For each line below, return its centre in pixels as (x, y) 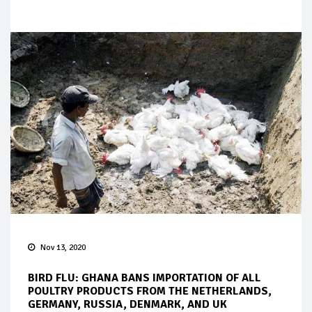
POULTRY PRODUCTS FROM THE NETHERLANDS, (150, 291)
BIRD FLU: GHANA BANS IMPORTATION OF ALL (145, 278)
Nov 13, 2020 (63, 248)
